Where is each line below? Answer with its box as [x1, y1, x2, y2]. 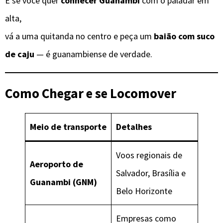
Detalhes [116, 121, 152, 133]
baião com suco [154, 30, 215, 42]
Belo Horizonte [116, 185, 172, 197]
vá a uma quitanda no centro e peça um [5, 30, 154, 42]
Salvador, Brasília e [116, 167, 186, 179]
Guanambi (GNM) [30, 176, 97, 188]
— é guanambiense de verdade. [34, 48, 152, 60]
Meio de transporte [30, 121, 107, 133]
